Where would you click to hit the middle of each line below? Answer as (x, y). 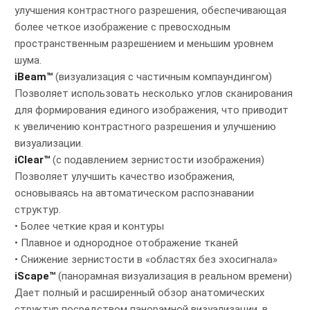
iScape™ (35, 276)
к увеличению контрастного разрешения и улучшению (145, 127)
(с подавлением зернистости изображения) (157, 160)
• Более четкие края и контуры (89, 227)
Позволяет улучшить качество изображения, (125, 177)
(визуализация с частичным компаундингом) (162, 77)
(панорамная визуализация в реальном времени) (174, 276)
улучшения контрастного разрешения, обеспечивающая (151, 11)
